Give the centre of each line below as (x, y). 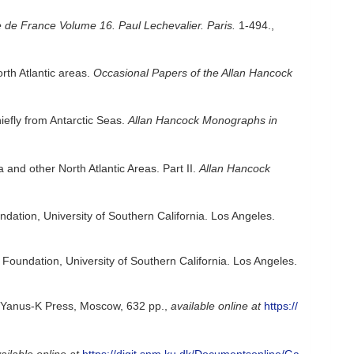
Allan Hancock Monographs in (203, 120)
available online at (216, 305)
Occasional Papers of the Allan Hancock (193, 72)
